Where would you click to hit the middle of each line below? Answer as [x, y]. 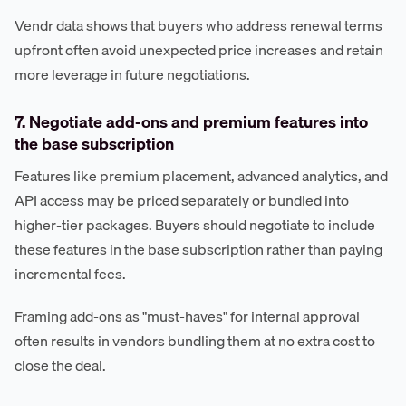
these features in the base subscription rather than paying [198, 250]
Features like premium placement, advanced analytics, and [201, 176]
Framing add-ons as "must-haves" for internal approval [187, 317]
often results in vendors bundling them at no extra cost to [195, 341]
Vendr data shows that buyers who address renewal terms [198, 25]
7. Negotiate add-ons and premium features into [191, 121]
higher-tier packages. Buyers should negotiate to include [195, 225]
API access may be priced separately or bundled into [182, 201]
